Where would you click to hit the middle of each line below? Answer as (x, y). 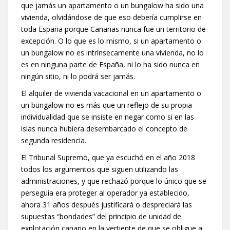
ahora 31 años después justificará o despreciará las (107, 204)
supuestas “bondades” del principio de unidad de (101, 216)
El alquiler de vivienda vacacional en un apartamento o (111, 93)
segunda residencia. (54, 140)
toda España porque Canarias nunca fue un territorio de (113, 29)
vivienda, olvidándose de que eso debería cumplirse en (111, 17)
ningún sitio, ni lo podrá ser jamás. (78, 76)
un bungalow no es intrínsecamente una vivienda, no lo (112, 52)
